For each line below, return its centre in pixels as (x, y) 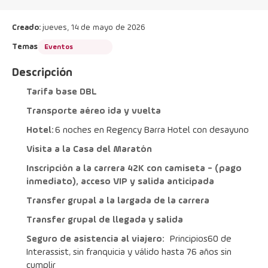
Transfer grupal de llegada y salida (105, 220)
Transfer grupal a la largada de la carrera (118, 201)
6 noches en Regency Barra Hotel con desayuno (152, 130)
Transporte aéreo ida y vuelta (94, 111)
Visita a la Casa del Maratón (89, 150)
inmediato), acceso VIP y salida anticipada (120, 182)
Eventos (59, 47)
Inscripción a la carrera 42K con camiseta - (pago (134, 169)
